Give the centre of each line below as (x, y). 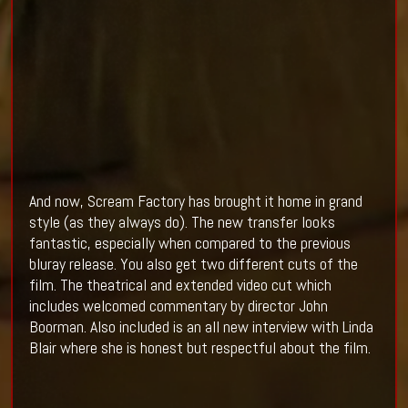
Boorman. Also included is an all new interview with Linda (201, 327)
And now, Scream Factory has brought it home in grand (195, 201)
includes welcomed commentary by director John (178, 306)
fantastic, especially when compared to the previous (189, 243)
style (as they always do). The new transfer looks (182, 222)
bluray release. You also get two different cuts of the (193, 264)
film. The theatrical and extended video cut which (180, 285)
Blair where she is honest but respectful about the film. (199, 348)
